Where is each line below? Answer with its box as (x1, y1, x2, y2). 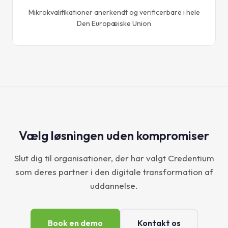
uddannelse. (90, 180, 138, 191)
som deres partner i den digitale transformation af (15, 166, 213, 177)
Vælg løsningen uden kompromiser (19, 127, 209, 143)
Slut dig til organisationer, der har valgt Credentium (14, 152, 214, 163)
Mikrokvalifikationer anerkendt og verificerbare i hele (28, 7, 200, 17)
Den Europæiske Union (77, 18, 151, 28)
